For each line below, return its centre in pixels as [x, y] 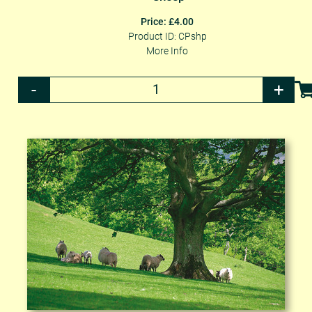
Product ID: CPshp [167, 36]
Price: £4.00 [167, 21]
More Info [167, 50]
